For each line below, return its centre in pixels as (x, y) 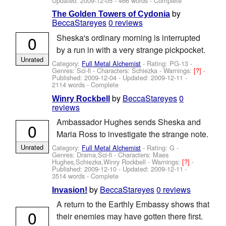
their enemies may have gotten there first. (129, 216)
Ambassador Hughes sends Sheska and (128, 122)
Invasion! (70, 190)
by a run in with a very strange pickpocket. (131, 49)
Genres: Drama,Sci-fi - (85, 155)
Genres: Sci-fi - (75, 71)
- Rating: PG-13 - (167, 64)
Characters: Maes (144, 155)
